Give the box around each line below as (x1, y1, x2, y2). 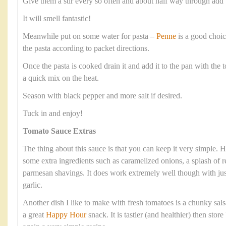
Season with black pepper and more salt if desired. (23, 91, 182, 100)
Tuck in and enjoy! (23, 109, 83, 118)
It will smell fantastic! (23, 14, 91, 23)
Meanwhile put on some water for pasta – (23, 32, 156, 41)
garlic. (23, 181, 42, 190)
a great (23, 210, 44, 219)
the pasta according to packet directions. (23, 44, 149, 53)
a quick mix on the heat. (23, 74, 99, 83)
